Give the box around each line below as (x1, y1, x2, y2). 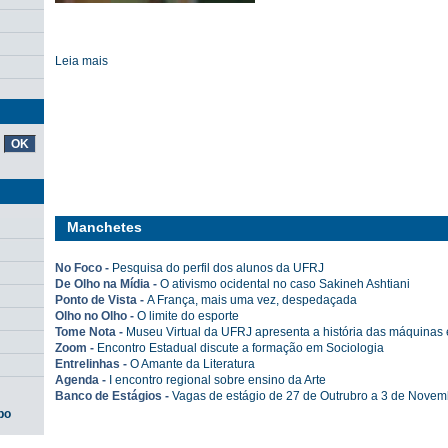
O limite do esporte (137, 309, 239, 323)
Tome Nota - (55, 325, 126, 339)
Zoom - (55, 341, 97, 355)
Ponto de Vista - (55, 293, 147, 307)
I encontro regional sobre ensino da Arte (109, 373, 326, 387)
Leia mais (55, 54, 108, 68)
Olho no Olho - (55, 309, 137, 323)
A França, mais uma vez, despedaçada (147, 293, 357, 307)
